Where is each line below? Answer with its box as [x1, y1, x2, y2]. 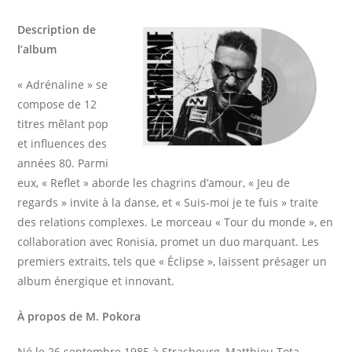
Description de [17, 21, 97, 37]
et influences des [17, 135, 108, 151]
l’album [17, 41, 57, 57]
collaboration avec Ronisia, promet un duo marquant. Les [17, 233, 320, 249]
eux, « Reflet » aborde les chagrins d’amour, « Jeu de [17, 174, 291, 190]
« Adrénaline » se [17, 76, 108, 92]
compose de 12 [17, 96, 97, 112]
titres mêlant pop [17, 115, 109, 131]
